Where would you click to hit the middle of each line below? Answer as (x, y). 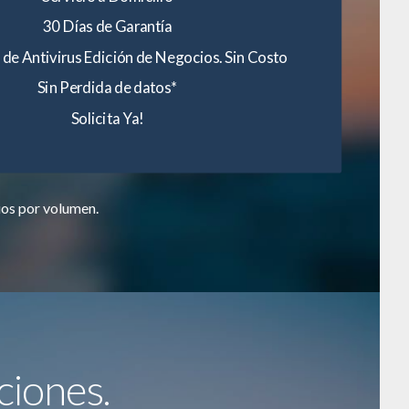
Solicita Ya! (107, 118)
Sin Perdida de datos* (107, 87)
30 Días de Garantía (107, 26)
